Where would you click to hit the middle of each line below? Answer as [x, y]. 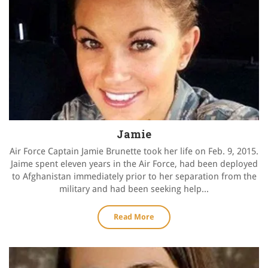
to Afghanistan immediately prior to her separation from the [134, 177]
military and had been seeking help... [134, 189]
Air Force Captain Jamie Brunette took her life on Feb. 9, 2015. [134, 152]
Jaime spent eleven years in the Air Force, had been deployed [134, 164]
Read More [134, 217]
